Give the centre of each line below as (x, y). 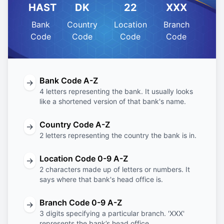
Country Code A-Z (75, 124)
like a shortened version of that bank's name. (113, 101)
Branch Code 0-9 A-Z (81, 202)
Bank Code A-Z (69, 80)
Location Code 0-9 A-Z (84, 158)
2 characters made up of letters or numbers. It (115, 169)
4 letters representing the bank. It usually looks (116, 91)
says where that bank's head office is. (101, 179)
